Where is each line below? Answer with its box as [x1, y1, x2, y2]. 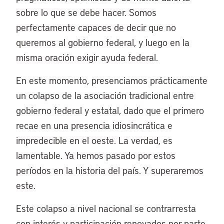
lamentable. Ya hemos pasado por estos [16, 149, 175, 161]
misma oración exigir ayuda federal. [16, 51, 158, 63]
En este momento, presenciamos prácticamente [16, 74, 207, 86]
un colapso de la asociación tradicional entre [16, 89, 194, 101]
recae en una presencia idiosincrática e [16, 119, 172, 131]
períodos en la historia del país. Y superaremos [16, 164, 203, 176]
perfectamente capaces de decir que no [16, 21, 176, 33]
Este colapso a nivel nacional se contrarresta [16, 202, 196, 214]
